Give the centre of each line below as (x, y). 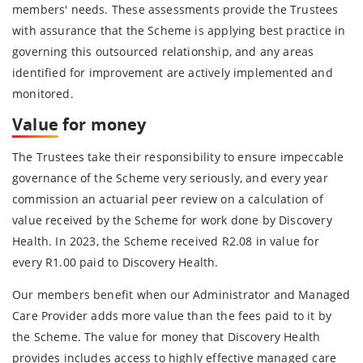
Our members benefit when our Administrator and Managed (181, 294)
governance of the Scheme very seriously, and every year (170, 177)
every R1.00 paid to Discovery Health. (115, 262)
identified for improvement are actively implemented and (173, 72)
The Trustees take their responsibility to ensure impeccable (178, 156)
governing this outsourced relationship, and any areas (163, 51)
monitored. (43, 93)
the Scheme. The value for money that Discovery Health (167, 336)
